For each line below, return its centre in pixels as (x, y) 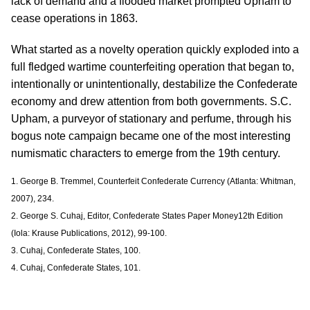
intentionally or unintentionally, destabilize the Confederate (154, 84)
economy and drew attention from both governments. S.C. (151, 101)
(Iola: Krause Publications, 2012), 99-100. (89, 233)
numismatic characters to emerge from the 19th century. (146, 153)
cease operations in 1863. (74, 18)
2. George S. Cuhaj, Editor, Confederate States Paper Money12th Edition (147, 216)
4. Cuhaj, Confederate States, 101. (76, 268)
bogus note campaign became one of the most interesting (151, 136)
